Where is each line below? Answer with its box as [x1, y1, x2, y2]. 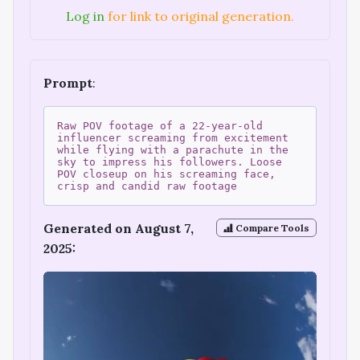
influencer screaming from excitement [57, 132, 288, 145]
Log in [66, 8, 104, 25]
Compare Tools [233, 222, 310, 235]
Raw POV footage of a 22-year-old [57, 120, 263, 133]
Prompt [43, 75, 92, 92]
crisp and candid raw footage [57, 180, 237, 193]
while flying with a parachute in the [57, 144, 288, 157]
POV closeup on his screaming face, [57, 168, 276, 181]
